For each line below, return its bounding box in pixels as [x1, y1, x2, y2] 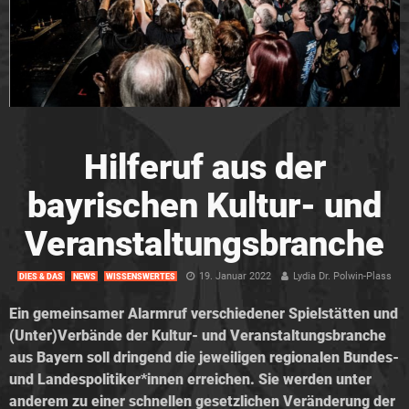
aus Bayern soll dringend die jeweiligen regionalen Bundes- [9, 348, 399, 366]
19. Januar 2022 [199, 269, 271, 282]
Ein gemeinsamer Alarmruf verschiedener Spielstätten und [9, 304, 398, 322]
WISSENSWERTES [106, 271, 175, 281]
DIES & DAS [19, 271, 63, 281]
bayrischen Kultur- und [27, 184, 382, 225]
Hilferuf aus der [83, 146, 326, 187]
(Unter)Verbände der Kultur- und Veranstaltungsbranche [9, 326, 386, 344]
